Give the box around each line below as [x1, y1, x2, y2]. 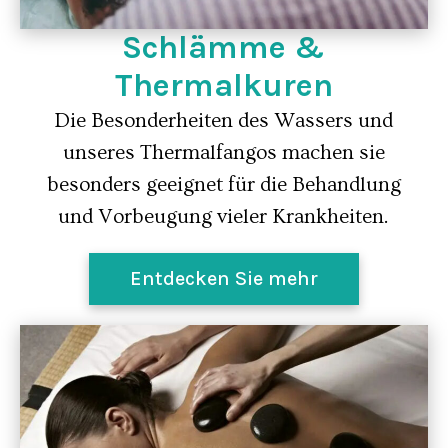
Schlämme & [122, 29, 326, 66]
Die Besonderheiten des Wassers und [54, 109, 394, 132]
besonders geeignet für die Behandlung [46, 173, 401, 196]
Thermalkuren [114, 67, 333, 104]
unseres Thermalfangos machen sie [62, 141, 385, 164]
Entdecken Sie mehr [129, 267, 318, 290]
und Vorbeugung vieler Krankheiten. [58, 205, 390, 228]
